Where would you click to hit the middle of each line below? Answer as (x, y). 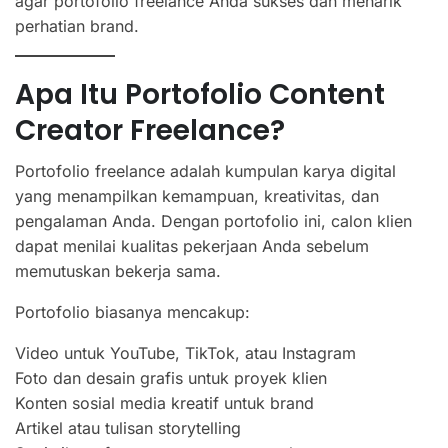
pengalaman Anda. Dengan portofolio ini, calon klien (213, 220)
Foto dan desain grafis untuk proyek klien (171, 377)
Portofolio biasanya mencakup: (132, 311)
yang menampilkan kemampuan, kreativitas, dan (197, 195)
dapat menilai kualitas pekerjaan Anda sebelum (192, 245)
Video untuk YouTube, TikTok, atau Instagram (185, 352)
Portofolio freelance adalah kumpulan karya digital (205, 170)
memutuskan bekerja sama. (118, 270)
